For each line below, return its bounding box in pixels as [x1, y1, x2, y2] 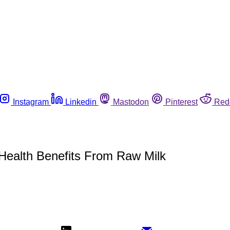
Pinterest [165, 97, 198, 106]
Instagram [13, 97, 49, 106]
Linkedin [65, 97, 97, 106]
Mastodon [113, 97, 149, 106]
